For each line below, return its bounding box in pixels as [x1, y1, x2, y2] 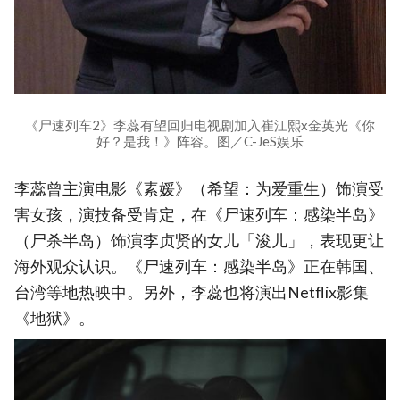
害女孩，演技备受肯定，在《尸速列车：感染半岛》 [14, 205, 384, 225]
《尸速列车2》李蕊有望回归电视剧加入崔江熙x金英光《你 [25, 117, 375, 134]
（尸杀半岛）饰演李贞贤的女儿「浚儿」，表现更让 [14, 231, 384, 251]
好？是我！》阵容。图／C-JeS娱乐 [96, 133, 304, 150]
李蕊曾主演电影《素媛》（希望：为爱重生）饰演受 [14, 179, 384, 199]
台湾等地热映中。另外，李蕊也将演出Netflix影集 [14, 283, 369, 303]
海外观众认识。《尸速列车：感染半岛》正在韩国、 [14, 257, 384, 277]
